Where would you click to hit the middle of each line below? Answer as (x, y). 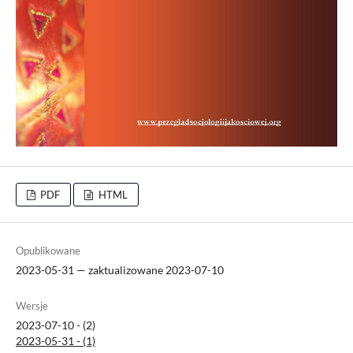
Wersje (32, 305)
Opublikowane (48, 250)
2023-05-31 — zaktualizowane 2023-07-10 (120, 269)
